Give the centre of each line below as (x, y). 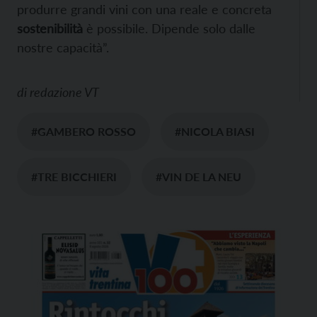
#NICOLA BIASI (215, 132)
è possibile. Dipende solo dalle (169, 29)
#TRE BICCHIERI (74, 177)
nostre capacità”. (63, 48)
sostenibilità (50, 29)
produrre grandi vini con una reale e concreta (144, 10)
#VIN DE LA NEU (198, 177)
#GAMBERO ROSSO (83, 132)
